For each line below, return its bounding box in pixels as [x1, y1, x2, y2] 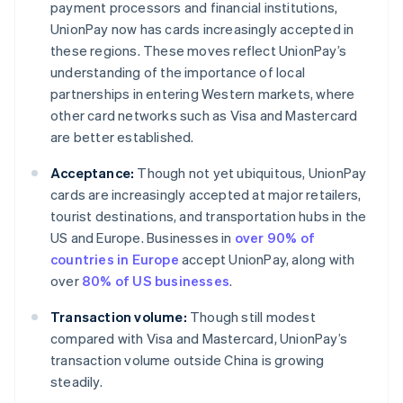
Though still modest [186, 308, 316, 327]
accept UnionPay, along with [178, 250, 355, 269]
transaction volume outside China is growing [50, 351, 325, 370]
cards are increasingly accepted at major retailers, [50, 185, 362, 204]
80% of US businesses [82, 272, 229, 291]
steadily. [50, 372, 103, 391]
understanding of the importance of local [50, 63, 305, 82]
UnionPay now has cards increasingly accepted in [50, 20, 354, 39]
